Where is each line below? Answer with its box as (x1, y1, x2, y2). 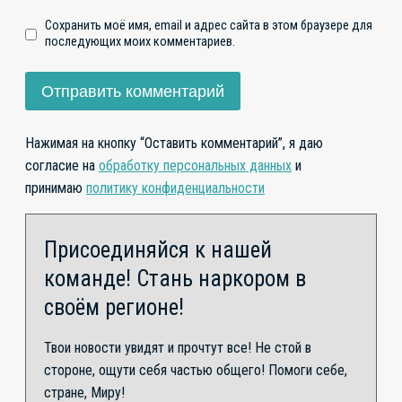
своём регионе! (44, 293, 184, 320)
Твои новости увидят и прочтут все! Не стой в (44, 338, 311, 356)
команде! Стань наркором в (44, 265, 306, 292)
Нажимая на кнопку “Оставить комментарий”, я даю (25, 134, 323, 152)
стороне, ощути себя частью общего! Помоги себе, (44, 361, 347, 379)
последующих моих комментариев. (44, 34, 235, 50)
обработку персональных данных (99, 156, 292, 174)
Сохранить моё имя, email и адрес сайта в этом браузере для (44, 18, 372, 34)
